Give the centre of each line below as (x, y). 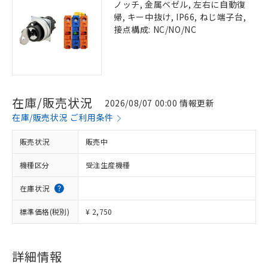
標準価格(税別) (45, 211)
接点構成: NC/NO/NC (155, 29)
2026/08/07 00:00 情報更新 (160, 103)
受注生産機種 (108, 165)
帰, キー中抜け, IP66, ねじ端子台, (180, 17)
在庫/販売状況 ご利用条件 (63, 117)
